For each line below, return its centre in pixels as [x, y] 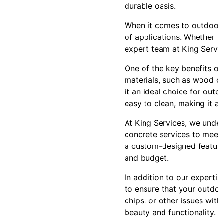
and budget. [147, 158]
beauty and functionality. [170, 212]
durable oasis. [150, 6]
